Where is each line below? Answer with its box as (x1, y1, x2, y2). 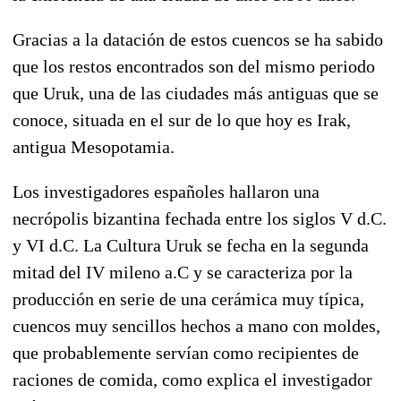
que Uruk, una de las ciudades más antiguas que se (13, 82, 379, 103)
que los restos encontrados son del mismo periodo (13, 55, 375, 76)
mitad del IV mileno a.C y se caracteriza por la (13, 261, 353, 282)
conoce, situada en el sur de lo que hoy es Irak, (13, 109, 351, 130)
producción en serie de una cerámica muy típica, (13, 288, 364, 309)
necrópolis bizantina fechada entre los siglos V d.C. (13, 208, 387, 228)
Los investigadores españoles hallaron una (13, 181, 320, 201)
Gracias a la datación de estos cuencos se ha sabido (13, 29, 383, 49)
